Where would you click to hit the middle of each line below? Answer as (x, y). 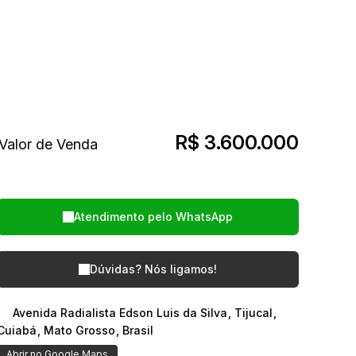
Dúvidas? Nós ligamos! (153, 269)
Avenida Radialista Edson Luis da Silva (120, 313)
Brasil (138, 330)
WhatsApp (204, 216)
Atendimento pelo (125, 216)
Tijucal (253, 313)
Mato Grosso (79, 330)
